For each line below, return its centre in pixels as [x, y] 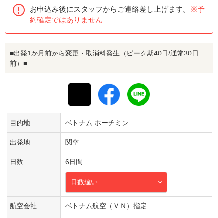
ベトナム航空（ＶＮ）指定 [106, 206]
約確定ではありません [66, 19]
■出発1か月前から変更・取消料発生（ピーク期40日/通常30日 [104, 53]
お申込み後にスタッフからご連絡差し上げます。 [110, 9]
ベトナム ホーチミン [97, 122]
